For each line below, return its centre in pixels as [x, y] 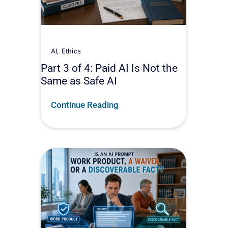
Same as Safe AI [79, 80]
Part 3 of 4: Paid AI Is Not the [109, 68]
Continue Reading [85, 105]
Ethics [71, 51]
